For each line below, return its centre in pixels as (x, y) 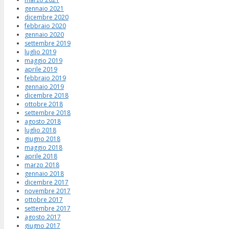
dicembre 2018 (47, 95)
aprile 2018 (41, 156)
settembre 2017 (48, 208)
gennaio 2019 (44, 86)
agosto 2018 (43, 121)
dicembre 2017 (47, 182)
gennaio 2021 (44, 8)
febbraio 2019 (45, 78)
